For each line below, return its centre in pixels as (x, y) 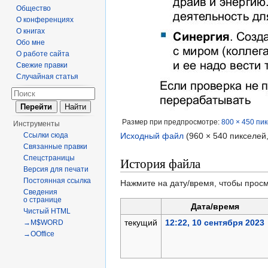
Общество (34, 8)
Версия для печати (56, 169)
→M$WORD (44, 223)
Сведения (41, 192)
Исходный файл (152, 136)
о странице (43, 200)
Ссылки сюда (46, 135)
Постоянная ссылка (57, 181)
